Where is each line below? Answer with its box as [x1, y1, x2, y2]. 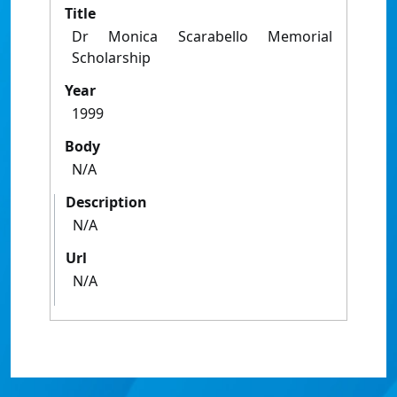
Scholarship [72, 48, 151, 67]
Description [66, 192, 147, 212]
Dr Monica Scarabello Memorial [72, 27, 332, 46]
